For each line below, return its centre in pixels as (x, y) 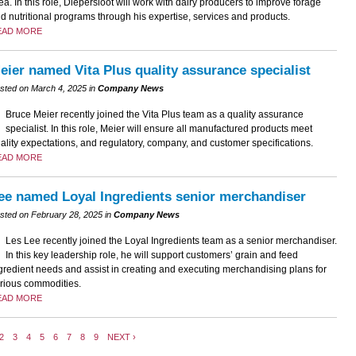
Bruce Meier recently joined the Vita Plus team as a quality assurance (154, 114)
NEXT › (122, 337)
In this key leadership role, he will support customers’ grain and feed (151, 255)
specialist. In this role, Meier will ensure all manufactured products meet (159, 128)
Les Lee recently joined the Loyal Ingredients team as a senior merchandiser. (171, 240)
